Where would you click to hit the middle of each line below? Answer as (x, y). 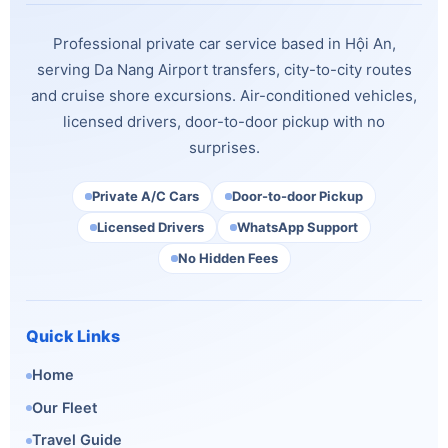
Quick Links (73, 335)
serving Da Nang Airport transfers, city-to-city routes (224, 69)
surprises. (224, 147)
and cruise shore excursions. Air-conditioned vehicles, (224, 95)
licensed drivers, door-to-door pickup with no (224, 121)
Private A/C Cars (145, 195)
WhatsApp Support (297, 226)
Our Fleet (65, 407)
